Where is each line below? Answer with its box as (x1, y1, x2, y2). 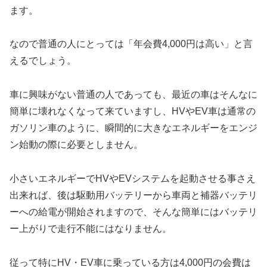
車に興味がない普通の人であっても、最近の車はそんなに (10, 89, 257, 100)
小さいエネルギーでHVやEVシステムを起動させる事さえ (10, 173, 256, 184)
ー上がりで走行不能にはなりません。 (10, 223, 172, 234)
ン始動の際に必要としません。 (10, 139, 143, 150)
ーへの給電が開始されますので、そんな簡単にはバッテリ (10, 207, 257, 217)
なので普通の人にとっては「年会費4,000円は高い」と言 (10, 39, 253, 49)
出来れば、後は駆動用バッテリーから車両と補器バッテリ (10, 190, 257, 200)
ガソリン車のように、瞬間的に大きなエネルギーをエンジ (10, 123, 257, 133)
